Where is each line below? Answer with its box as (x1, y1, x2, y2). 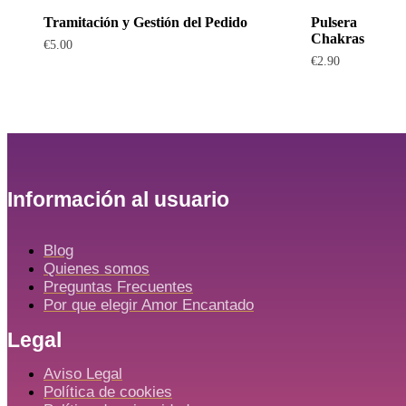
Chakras (310, 31, 364, 47)
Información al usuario (7, 187, 229, 211)
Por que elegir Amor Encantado (43, 295, 254, 314)
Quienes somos (43, 259, 150, 277)
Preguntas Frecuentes (43, 277, 193, 295)
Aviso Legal (43, 365, 122, 383)
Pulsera (310, 14, 357, 31)
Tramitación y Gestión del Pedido (43, 14, 247, 31)
